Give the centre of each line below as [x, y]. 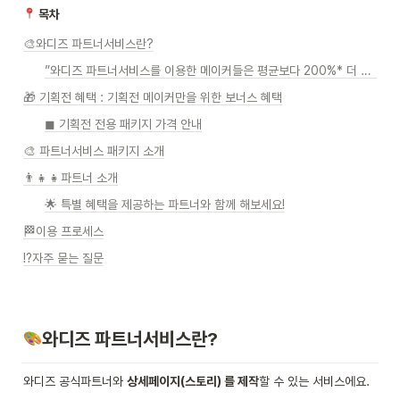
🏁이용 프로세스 [63, 231]
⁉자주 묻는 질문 [63, 258]
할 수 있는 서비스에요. [314, 381]
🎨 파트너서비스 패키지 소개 [94, 151]
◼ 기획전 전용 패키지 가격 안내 [123, 124]
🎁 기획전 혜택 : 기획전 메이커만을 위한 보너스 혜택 [153, 97]
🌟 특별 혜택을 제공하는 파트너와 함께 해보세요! [165, 204]
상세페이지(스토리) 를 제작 [193, 381]
